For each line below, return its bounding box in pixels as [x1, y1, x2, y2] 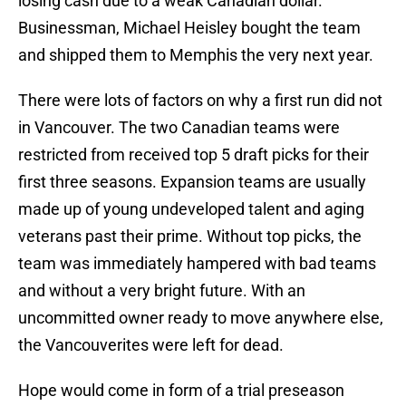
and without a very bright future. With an [18, 281, 305, 301]
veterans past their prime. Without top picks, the [18, 227, 362, 246]
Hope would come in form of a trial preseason [18, 381, 344, 401]
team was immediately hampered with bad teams [18, 254, 376, 274]
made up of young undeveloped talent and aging [18, 199, 364, 219]
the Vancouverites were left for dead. [18, 335, 284, 355]
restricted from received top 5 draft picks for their [18, 145, 369, 165]
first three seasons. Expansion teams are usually [18, 172, 366, 192]
